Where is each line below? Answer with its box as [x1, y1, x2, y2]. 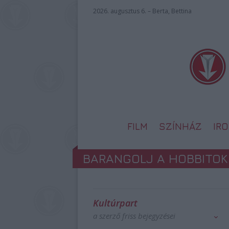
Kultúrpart [93, 197, 138, 209]
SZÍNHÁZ [159, 121, 202, 132]
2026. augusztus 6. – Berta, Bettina [93, 7, 192, 15]
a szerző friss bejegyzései [93, 211, 175, 221]
